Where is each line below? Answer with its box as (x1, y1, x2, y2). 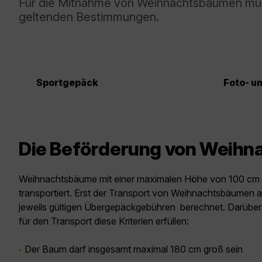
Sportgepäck (36, 77, 98, 88)
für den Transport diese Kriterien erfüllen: (19, 215, 189, 227)
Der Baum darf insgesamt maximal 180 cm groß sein (25, 243, 243, 255)
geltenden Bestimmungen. (19, 10, 159, 24)
